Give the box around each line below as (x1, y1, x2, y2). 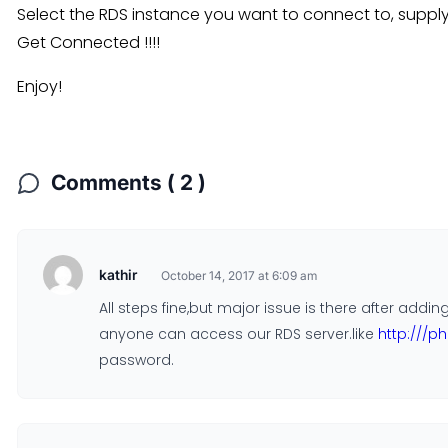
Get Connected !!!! (17, 31, 160, 54)
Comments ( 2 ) (51, 170, 206, 195)
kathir (99, 266, 137, 283)
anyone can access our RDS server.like (99, 324, 378, 344)
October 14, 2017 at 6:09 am (161, 268, 317, 283)
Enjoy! (17, 75, 62, 98)
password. (99, 350, 174, 370)
